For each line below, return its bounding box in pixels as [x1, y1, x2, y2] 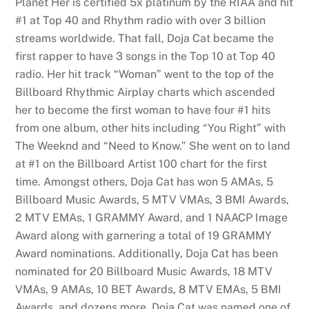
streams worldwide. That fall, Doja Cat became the [15, 31, 275, 45]
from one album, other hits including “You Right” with [15, 121, 286, 134]
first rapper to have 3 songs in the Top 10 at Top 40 [15, 49, 276, 63]
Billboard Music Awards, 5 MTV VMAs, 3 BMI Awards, [15, 192, 290, 206]
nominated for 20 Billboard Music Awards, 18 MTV [15, 264, 273, 278]
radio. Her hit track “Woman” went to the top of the [15, 67, 275, 81]
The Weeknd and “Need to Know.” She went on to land [15, 139, 291, 152]
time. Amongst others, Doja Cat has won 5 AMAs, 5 [15, 175, 274, 188]
